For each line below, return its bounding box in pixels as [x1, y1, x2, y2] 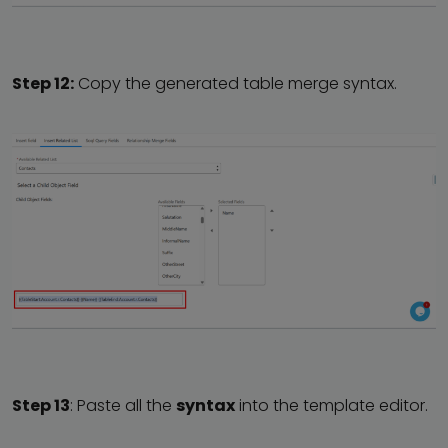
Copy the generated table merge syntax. [74, 71, 397, 95]
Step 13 [12, 394, 70, 418]
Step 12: [12, 71, 74, 95]
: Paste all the [70, 394, 176, 418]
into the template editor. [235, 394, 428, 418]
